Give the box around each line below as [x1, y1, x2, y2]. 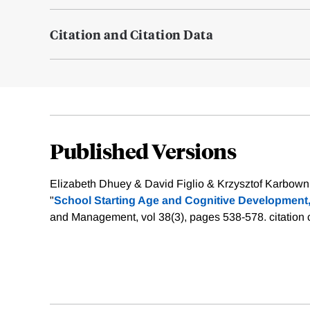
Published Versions [50, 137, 236, 165]
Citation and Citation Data [50, 26, 213, 44]
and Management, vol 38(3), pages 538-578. [50, 211, 269, 224]
